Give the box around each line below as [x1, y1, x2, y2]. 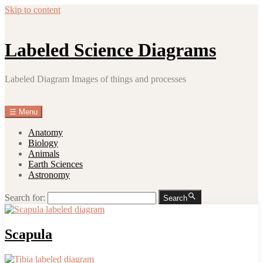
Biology [28, 137, 58, 148]
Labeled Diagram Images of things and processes [5, 73, 186, 84]
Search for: [5, 192, 45, 203]
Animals [28, 148, 59, 159]
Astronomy [28, 169, 70, 180]
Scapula [5, 226, 52, 242]
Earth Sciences [28, 159, 83, 169]
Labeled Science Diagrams [5, 39, 216, 61]
